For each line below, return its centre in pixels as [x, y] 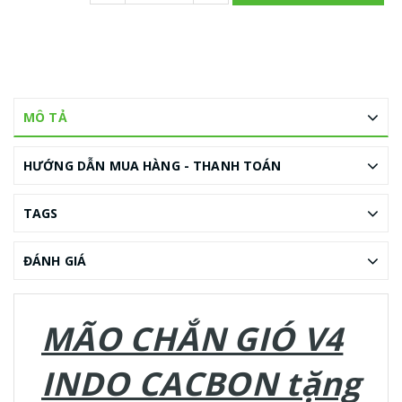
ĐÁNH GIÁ [55, 261]
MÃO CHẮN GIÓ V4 [192, 339]
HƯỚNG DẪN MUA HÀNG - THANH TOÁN [153, 166]
